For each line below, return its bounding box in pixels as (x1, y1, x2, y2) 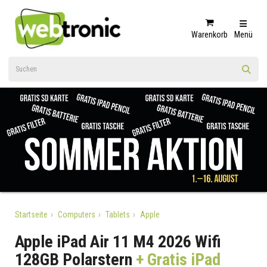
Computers (57, 209, 95, 219)
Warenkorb (191, 29, 228, 39)
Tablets (105, 209, 130, 219)
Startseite (14, 209, 48, 219)
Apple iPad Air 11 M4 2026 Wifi (14, 231, 221, 252)
